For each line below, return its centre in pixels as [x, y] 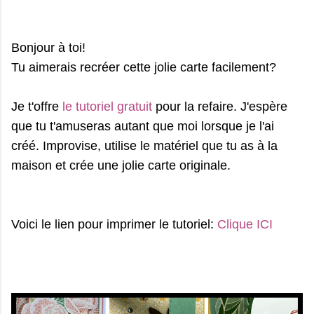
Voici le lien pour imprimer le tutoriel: [114, 224]
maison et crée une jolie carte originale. [123, 165]
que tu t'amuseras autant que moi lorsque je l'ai [143, 126]
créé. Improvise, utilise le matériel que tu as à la [144, 145]
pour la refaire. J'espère [220, 106]
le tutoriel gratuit [107, 106]
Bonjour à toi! [50, 47]
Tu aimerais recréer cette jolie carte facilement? [145, 67]
